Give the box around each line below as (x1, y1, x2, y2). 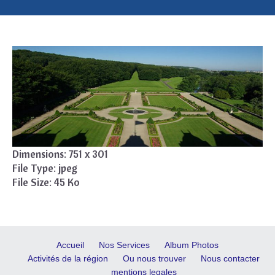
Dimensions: (12, 147, 66, 160)
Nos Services (99, 239, 150, 250)
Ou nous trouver (123, 253, 186, 263)
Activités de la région (28, 253, 108, 263)
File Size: (12, 175, 52, 188)
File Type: (12, 161, 56, 174)
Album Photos (165, 239, 219, 250)
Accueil (56, 239, 84, 250)
